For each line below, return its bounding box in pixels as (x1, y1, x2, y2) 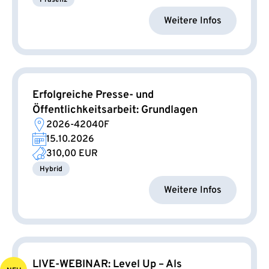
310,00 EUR (46, 148, 98, 160)
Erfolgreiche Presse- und (32, 88, 154, 103)
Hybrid (40, 165, 62, 175)
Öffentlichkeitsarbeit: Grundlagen (32, 103, 198, 118)
